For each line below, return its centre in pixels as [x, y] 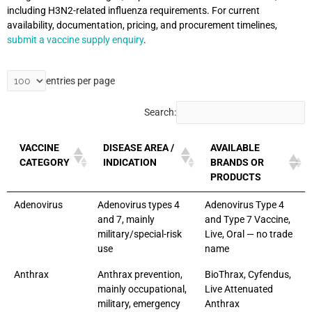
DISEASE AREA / [139, 147]
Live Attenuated [239, 289]
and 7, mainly [126, 219]
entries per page [80, 80]
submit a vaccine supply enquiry [75, 39]
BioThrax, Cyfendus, [248, 274]
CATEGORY [45, 162]
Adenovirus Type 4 [244, 204]
